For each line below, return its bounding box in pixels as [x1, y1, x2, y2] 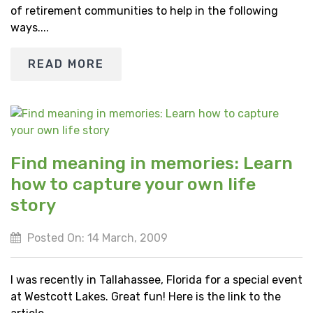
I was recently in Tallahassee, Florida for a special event [10, 272, 303, 286]
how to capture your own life [10, 173, 256, 194]
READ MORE [28, 57, 104, 71]
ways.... [10, 20, 49, 34]
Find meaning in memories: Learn [10, 152, 293, 173]
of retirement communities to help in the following [10, 3, 278, 17]
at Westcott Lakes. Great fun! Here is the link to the [10, 289, 281, 303]
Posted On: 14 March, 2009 [24, 231, 168, 245]
